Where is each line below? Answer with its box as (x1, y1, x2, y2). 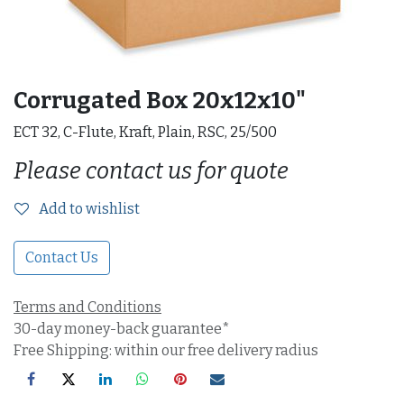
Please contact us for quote (14, 157, 289, 185)
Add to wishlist (39, 200, 140, 217)
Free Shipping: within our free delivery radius (14, 342, 318, 359)
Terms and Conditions (14, 298, 161, 316)
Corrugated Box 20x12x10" (14, 87, 306, 115)
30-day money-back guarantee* (14, 320, 230, 337)
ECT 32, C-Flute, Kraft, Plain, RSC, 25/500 (14, 124, 277, 141)
